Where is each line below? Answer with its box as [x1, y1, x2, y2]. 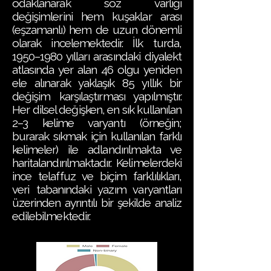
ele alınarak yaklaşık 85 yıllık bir [12, 76, 181, 90]
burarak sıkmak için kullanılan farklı [12, 129, 181, 143]
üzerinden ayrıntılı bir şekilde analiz [12, 196, 181, 209]
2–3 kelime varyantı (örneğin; [12, 116, 181, 129]
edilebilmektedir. [12, 209, 90, 223]
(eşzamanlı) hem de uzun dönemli [12, 23, 181, 36]
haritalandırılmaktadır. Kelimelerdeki [12, 156, 181, 169]
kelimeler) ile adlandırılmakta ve [12, 143, 181, 156]
